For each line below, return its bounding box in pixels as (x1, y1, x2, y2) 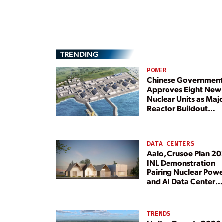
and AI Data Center (146, 175, 215, 186)
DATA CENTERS (146, 139, 194, 148)
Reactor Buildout (146, 103, 208, 113)
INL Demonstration (146, 157, 215, 167)
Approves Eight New (146, 84, 221, 95)
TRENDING (60, 48, 99, 59)
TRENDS (146, 209, 170, 218)
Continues (146, 112, 183, 123)
